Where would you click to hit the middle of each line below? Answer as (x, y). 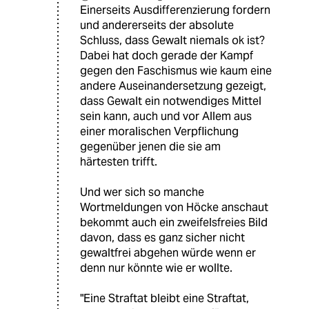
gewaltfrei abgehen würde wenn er (168, 253)
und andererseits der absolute (157, 26)
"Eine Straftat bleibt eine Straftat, (165, 299)
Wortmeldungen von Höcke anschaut (174, 208)
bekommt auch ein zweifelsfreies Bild (174, 223)
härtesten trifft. (119, 162)
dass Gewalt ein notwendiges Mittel (171, 101)
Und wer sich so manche (142, 192)
